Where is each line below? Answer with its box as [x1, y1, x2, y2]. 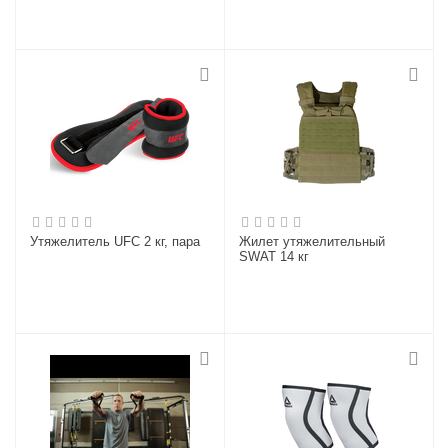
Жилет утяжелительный [239, 234, 386, 249]
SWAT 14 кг [239, 249, 310, 264]
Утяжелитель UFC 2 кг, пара [30, 234, 201, 249]
